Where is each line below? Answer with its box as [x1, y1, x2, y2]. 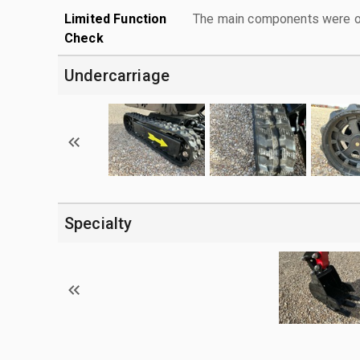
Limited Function [64, 10, 167, 27]
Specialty [64, 213, 133, 233]
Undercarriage [64, 65, 170, 85]
